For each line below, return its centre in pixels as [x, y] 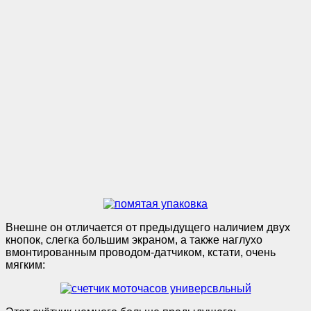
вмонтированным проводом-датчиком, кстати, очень [141, 252]
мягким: [25, 264]
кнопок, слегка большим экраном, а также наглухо [134, 239]
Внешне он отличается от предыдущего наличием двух [148, 227]
